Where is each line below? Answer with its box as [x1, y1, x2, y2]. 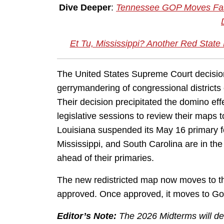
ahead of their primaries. [57, 153, 154, 163]
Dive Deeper [59, 2, 111, 13]
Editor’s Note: [57, 211, 116, 221]
